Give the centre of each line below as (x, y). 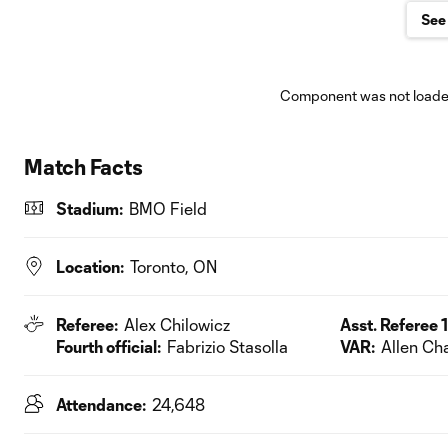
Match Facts (83, 166)
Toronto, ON (173, 266)
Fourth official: (108, 346)
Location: (90, 266)
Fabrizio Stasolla (227, 346)
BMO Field (168, 208)
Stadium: (89, 208)
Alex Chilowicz (177, 324)
